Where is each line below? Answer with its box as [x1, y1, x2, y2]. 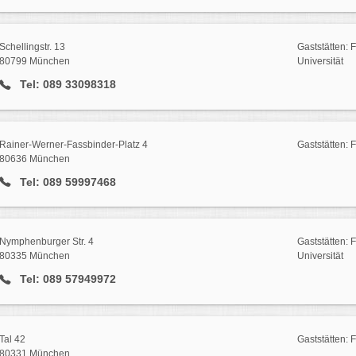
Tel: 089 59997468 [16, 175, 116, 188]
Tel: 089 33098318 [16, 77, 116, 91]
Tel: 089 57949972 [16, 273, 116, 286]
